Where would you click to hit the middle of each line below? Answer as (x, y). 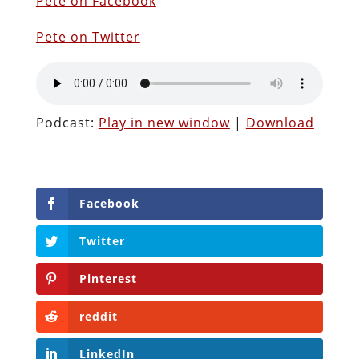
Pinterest (108, 279)
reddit (98, 317)
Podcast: (67, 122)
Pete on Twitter (88, 36)
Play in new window (164, 122)
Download (280, 122)
